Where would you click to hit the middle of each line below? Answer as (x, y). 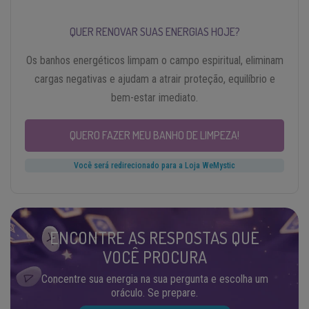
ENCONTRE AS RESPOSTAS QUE (154, 237)
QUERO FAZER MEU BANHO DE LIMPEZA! (154, 135)
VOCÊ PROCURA (154, 257)
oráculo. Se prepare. (154, 292)
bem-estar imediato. (154, 97)
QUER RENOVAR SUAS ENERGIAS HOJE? (154, 31)
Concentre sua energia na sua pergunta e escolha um (154, 279)
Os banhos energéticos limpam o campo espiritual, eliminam (154, 60)
